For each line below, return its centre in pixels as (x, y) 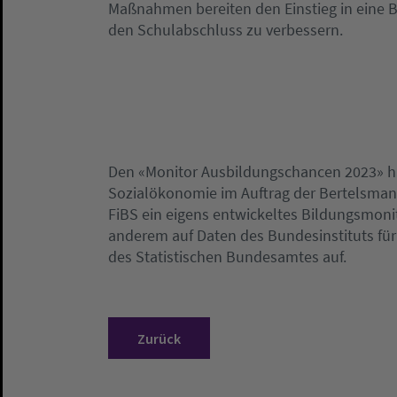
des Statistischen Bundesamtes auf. (227, 257)
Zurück (159, 338)
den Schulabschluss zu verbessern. (226, 30)
